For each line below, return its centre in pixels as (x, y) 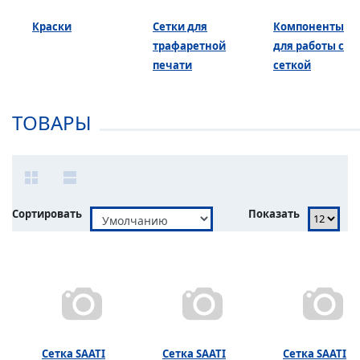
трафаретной (189, 45)
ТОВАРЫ (52, 122)
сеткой (292, 65)
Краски (52, 26)
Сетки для (180, 26)
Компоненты (309, 26)
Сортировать (47, 213)
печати (172, 65)
